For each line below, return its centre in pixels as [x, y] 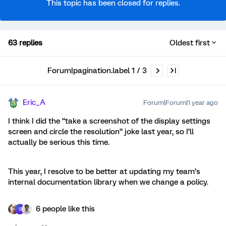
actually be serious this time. [59, 143]
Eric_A [34, 103]
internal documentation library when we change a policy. [108, 182]
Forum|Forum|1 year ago [181, 103]
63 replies [25, 43]
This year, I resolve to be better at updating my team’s [104, 172]
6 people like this [65, 209]
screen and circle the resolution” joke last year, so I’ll [101, 132]
